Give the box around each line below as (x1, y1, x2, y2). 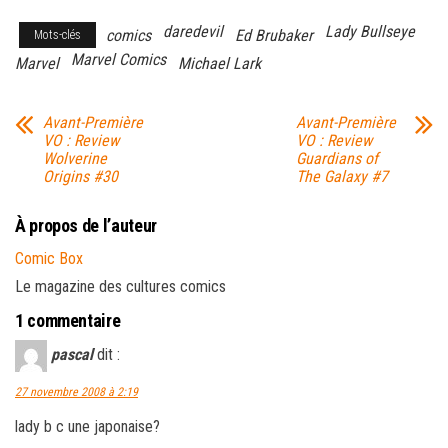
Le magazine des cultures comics (15, 276, 226, 296)
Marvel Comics (71, 49, 166, 69)
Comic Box (15, 248, 83, 268)
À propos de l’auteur (15, 214, 157, 236)
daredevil (163, 21, 223, 41)
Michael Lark (178, 53, 261, 73)
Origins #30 (43, 166, 118, 186)
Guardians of (295, 148, 378, 168)
